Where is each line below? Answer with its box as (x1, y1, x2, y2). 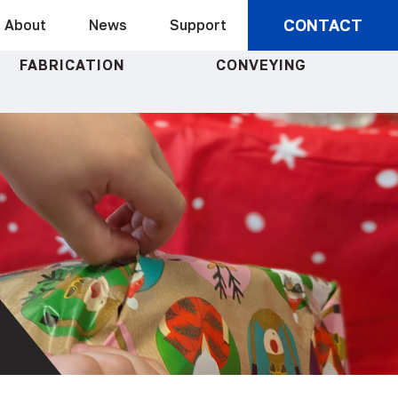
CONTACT (283, 15, 362, 35)
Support (170, 16, 227, 34)
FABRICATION (20, 56, 124, 74)
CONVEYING (216, 56, 306, 74)
